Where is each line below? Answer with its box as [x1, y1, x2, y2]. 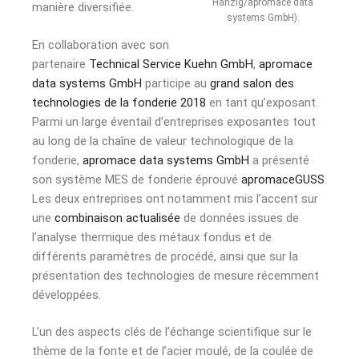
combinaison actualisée [54, 210, 180, 225]
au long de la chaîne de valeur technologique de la [32, 133, 293, 148]
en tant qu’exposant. [206, 95, 318, 110]
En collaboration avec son [32, 37, 169, 52]
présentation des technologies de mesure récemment [32, 268, 319, 283]
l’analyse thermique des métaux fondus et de [32, 229, 272, 244]
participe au [142, 75, 210, 91]
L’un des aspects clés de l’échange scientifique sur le [32, 325, 312, 340]
